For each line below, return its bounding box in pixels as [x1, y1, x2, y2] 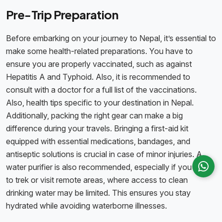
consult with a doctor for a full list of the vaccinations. [6, 85, 197, 95]
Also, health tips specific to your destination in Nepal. [6, 98, 194, 108]
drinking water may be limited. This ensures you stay [6, 188, 191, 198]
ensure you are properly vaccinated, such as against [6, 59, 192, 69]
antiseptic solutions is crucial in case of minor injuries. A [6, 149, 202, 160]
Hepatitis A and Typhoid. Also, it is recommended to [6, 72, 190, 82]
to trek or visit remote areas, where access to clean [6, 175, 188, 185]
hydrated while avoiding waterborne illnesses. [6, 201, 167, 211]
